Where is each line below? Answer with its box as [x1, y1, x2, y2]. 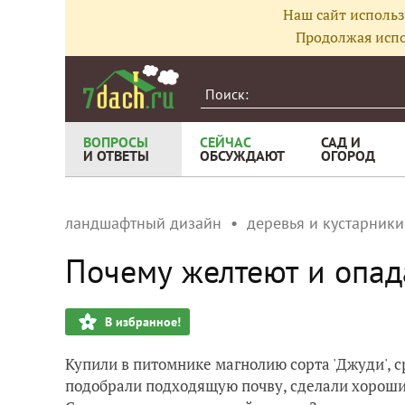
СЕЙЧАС [200, 133, 251, 151]
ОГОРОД [321, 146, 375, 165]
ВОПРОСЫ [83, 133, 148, 151]
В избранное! [105, 314, 181, 330]
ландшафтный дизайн [65, 212, 221, 233]
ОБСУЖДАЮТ [200, 146, 285, 165]
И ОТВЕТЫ [83, 146, 149, 165]
